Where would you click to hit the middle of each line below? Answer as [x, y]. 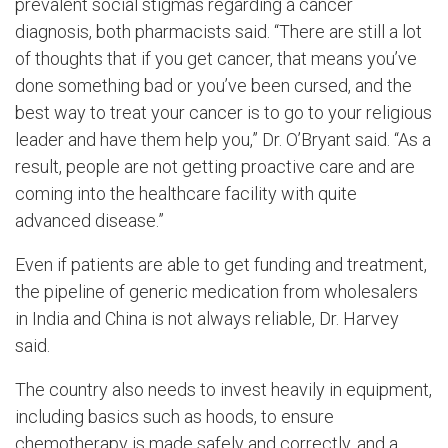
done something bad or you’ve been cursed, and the [213, 86]
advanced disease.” [89, 221]
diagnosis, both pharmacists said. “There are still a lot [218, 32]
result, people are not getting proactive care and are [215, 167]
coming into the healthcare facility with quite [186, 194]
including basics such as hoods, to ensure [174, 416]
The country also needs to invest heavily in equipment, [223, 389]
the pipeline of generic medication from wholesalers [216, 292]
